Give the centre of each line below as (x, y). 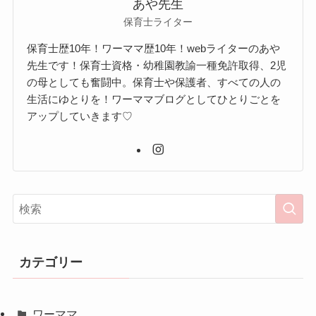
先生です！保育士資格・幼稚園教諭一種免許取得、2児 (157, 66)
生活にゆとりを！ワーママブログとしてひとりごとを (154, 99)
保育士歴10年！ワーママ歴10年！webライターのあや (154, 49)
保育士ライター (158, 22)
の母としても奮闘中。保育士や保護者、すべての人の (154, 83)
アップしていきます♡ (80, 116)
